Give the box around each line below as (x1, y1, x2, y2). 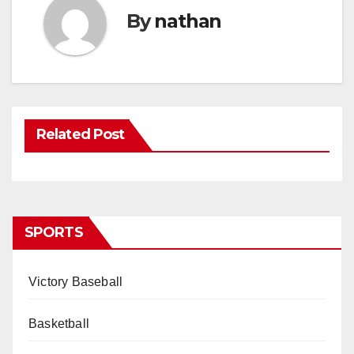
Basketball (28, 317, 89, 331)
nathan (154, 9, 222, 33)
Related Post (36, 126, 125, 144)
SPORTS (24, 224, 83, 242)
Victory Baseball (28, 275, 123, 289)
